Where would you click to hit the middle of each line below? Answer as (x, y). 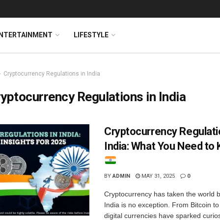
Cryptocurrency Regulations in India (52, 74)
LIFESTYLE (91, 35)
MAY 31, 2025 (157, 176)
